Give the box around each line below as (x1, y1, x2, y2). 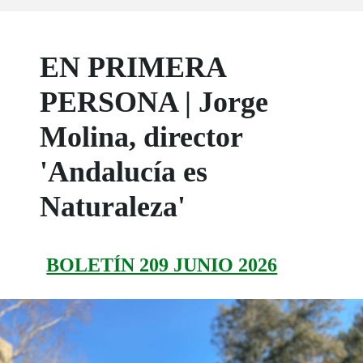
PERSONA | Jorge (40, 86, 269, 119)
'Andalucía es (40, 156, 208, 189)
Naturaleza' (40, 190, 186, 224)
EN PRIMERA (40, 51, 226, 84)
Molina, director (40, 121, 243, 154)
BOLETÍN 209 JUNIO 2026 (46, 254, 278, 276)
